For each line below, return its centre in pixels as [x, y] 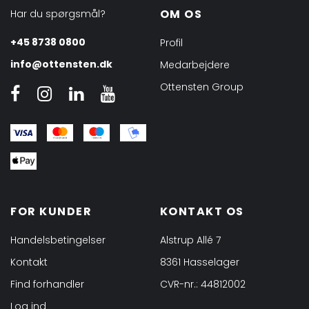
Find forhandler [47, 284]
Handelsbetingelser [58, 240]
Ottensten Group [201, 87]
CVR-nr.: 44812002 [202, 284]
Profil [171, 43]
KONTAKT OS [202, 211]
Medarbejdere [195, 65]
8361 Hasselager [199, 262]
